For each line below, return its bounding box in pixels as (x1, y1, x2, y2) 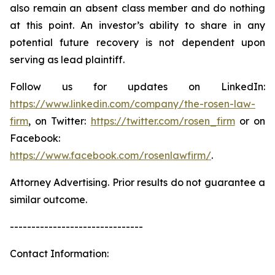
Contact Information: (10, 247, 109, 260)
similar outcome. (10, 193, 87, 206)
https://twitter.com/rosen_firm (90, 115, 235, 127)
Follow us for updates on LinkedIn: (10, 80, 265, 93)
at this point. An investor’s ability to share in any (10, 19, 265, 31)
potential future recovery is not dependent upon (10, 36, 265, 48)
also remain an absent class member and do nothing (10, 2, 265, 14)
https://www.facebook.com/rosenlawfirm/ (10, 149, 211, 161)
